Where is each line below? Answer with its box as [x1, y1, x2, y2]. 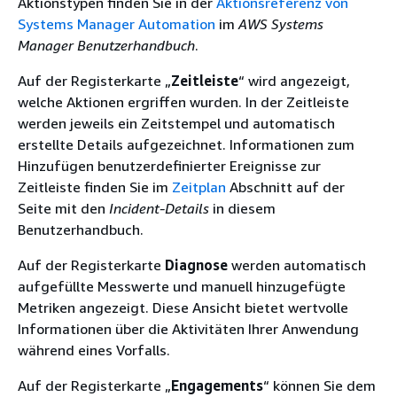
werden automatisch [228, 256, 366, 274]
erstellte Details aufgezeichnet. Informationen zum [18, 136, 354, 153]
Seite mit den [18, 199, 109, 217]
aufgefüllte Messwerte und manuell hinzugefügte [18, 277, 346, 295]
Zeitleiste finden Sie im [18, 178, 172, 196]
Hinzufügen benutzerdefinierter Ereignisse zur [18, 157, 321, 175]
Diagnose [165, 256, 228, 274]
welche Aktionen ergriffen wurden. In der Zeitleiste [18, 93, 349, 111]
